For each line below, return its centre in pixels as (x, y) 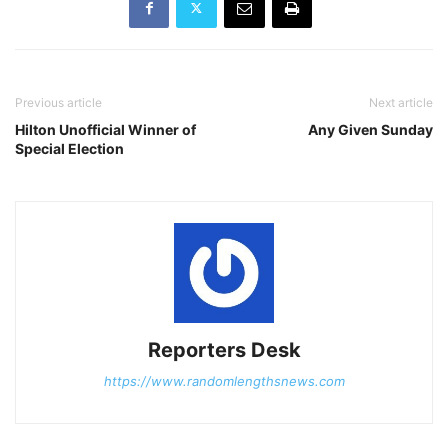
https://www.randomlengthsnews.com (224, 380)
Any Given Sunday (370, 129)
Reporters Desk (224, 349)
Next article (401, 102)
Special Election (69, 148)
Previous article (58, 102)
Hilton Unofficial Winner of (105, 129)
